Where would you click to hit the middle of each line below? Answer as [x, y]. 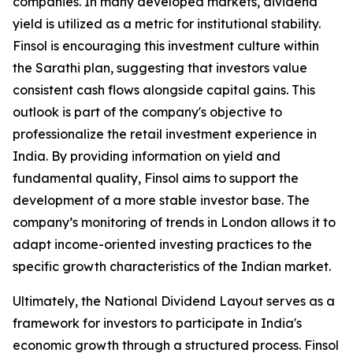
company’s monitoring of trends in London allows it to [174, 223]
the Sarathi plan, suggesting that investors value [160, 68]
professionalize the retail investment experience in [165, 134]
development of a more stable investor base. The [161, 201]
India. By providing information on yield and [147, 156]
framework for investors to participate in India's [157, 323]
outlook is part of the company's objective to [147, 112]
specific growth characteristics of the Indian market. [172, 267]
